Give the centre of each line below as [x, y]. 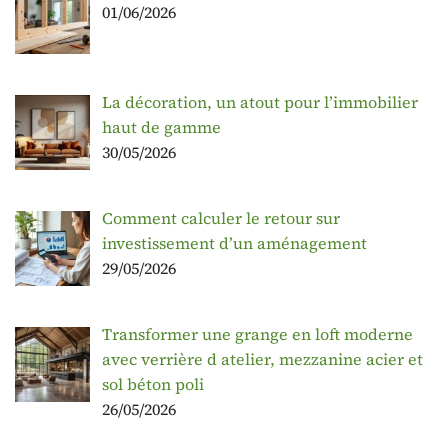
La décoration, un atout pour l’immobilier [260, 102]
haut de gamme [161, 127]
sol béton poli [153, 383]
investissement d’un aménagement [234, 243]
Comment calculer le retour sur [221, 218]
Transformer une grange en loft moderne [257, 333]
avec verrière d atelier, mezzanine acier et [262, 358]
